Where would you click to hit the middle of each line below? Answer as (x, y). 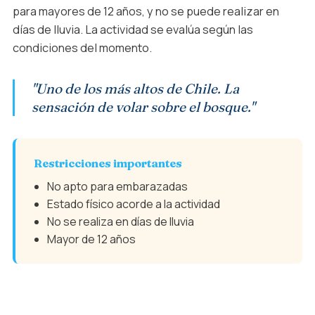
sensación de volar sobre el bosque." (143, 107)
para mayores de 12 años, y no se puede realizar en (146, 12)
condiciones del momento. (82, 48)
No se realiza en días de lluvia (120, 221)
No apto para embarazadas (117, 186)
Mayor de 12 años (91, 239)
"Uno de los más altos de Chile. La (135, 89)
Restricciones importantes (108, 163)
